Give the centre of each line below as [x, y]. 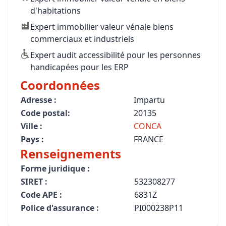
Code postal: [45, 113]
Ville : [32, 126]
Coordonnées [60, 85]
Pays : [32, 139]
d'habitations [55, 11]
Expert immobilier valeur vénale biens [102, 27]
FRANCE [149, 139]
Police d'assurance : [60, 208]
